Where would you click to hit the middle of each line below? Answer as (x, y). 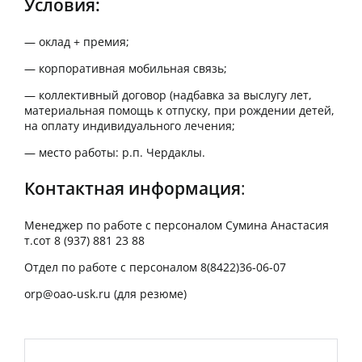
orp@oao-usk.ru (67, 294)
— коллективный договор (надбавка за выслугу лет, (168, 95)
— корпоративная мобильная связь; (126, 69)
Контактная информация (133, 189)
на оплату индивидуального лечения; (130, 126)
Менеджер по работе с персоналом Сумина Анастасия (177, 225)
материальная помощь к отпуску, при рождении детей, (179, 111)
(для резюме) (149, 294)
